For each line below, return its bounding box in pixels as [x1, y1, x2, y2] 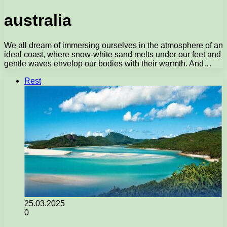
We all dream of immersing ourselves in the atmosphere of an [4, 41, 223, 50]
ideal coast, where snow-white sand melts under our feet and [4, 50, 221, 59]
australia [4, 11, 71, 30]
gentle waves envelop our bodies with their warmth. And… [4, 59, 212, 68]
